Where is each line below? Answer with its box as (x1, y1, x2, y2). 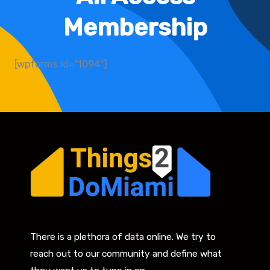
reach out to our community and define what (30, 248, 222, 260)
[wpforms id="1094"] (14, 58, 107, 70)
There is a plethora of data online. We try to (30, 231, 216, 243)
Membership (63, 13, 207, 42)
